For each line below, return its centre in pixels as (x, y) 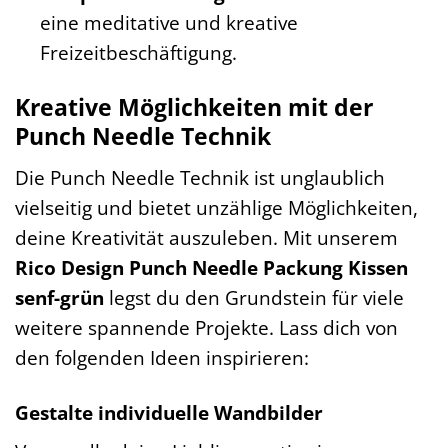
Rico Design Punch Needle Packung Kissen (211, 267)
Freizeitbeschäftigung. (138, 53)
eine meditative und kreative (168, 23)
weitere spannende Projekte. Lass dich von (206, 327)
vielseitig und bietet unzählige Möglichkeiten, (216, 207)
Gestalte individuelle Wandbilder (169, 412)
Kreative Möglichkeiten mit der (194, 107)
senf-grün (59, 297)
